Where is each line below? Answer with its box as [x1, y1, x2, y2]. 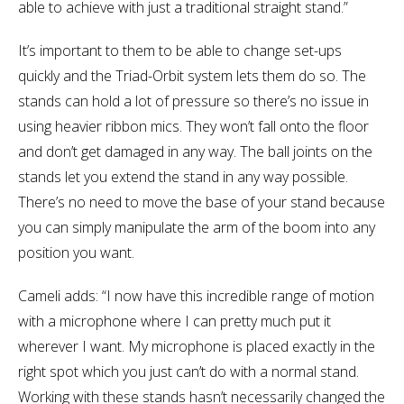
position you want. [18, 242, 134, 262]
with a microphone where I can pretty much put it [18, 310, 331, 331]
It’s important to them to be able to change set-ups [18, 40, 342, 60]
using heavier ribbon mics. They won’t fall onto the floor [18, 115, 369, 136]
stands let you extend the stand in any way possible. [18, 166, 348, 187]
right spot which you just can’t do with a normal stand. [18, 361, 359, 381]
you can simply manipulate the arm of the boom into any [18, 216, 375, 237]
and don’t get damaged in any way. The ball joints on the [18, 141, 372, 161]
